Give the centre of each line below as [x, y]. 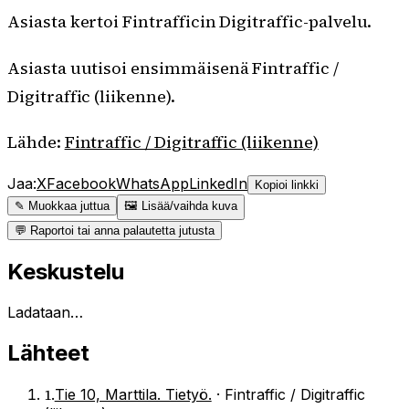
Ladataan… [45, 313]
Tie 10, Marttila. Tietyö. [133, 394]
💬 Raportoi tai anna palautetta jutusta [115, 231]
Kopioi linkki [287, 185]
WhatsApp [152, 184]
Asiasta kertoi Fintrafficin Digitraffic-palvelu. [190, 21]
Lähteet [48, 352]
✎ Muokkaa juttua [62, 206]
